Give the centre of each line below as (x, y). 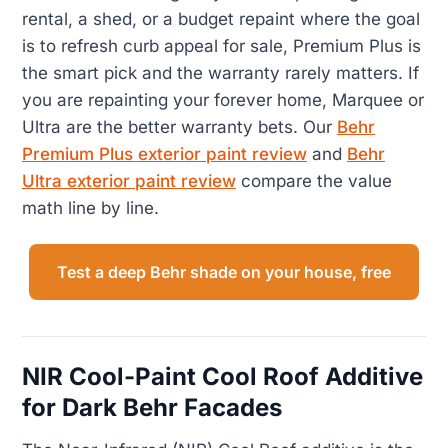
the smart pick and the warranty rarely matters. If (220, 73)
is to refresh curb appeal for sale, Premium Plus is (221, 46)
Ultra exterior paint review (129, 181)
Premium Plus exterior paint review (164, 154)
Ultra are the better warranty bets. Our (179, 127)
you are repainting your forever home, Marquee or (223, 100)
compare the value (314, 181)
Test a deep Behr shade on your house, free (224, 271)
